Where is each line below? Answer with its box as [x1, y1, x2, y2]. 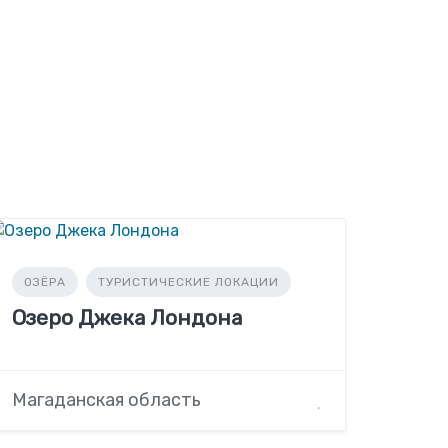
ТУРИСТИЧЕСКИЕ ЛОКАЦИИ [98, 275, 280, 289]
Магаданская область [12, 389, 202, 412]
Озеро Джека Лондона [12, 305, 243, 330]
